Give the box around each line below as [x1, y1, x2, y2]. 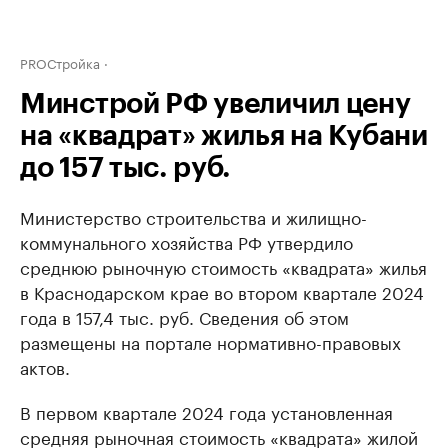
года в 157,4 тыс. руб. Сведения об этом [20, 303, 349, 329]
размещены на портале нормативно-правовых [20, 328, 401, 354]
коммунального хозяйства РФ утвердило [20, 228, 353, 254]
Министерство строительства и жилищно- [20, 203, 367, 229]
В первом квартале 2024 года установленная [20, 398, 393, 424]
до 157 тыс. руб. [20, 154, 232, 182]
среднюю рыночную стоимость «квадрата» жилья [20, 253, 427, 279]
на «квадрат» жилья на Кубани [20, 122, 428, 150]
